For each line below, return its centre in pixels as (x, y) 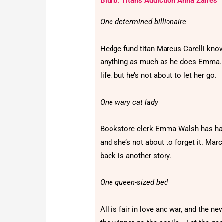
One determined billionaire (143, 22)
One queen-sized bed (134, 182)
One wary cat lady (129, 102)
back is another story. (136, 155)
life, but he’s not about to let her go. (159, 75)
